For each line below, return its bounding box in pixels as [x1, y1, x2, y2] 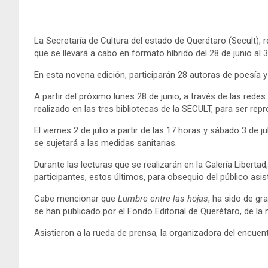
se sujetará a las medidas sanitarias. [34, 137, 177, 148]
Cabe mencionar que [34, 193, 118, 204]
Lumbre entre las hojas [118, 193, 208, 204]
